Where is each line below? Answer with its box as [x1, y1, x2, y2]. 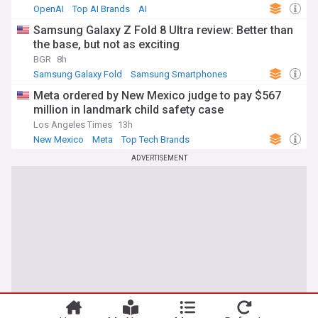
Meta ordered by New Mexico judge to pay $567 [33, 89, 281, 102]
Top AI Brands [72, 4, 130, 14]
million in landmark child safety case [33, 103, 224, 116]
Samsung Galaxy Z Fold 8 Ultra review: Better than [33, 23, 293, 37]
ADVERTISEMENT [131, 154, 187, 162]
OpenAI [33, 4, 64, 14]
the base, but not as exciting [33, 38, 180, 51]
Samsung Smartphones [131, 69, 227, 79]
